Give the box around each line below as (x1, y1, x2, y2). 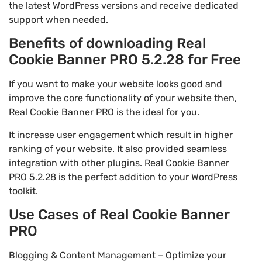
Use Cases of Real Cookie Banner (9, 206, 229, 223)
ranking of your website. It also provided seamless (9, 143, 227, 154)
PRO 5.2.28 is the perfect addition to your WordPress (9, 171, 237, 182)
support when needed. (9, 14, 108, 26)
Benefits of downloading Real (9, 35, 206, 52)
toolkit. (9, 185, 38, 196)
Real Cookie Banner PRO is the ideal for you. (9, 106, 199, 118)
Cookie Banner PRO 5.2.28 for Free (9, 51, 241, 68)
